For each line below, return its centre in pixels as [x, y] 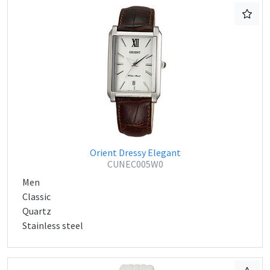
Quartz [37, 211]
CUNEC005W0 [135, 164]
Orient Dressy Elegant [135, 152]
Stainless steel [53, 225]
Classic [36, 196]
